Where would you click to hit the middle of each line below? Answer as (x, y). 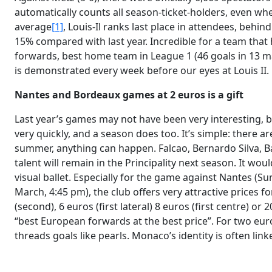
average (33, 27)
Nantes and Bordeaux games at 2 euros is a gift (129, 95)
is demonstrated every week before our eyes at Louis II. (142, 70)
